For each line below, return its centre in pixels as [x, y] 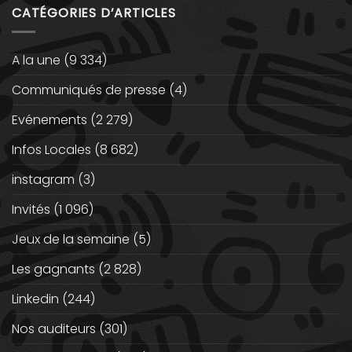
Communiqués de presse [89, 90]
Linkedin [35, 299]
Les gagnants [53, 269]
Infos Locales [51, 150]
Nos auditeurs [54, 329]
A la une [36, 60]
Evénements [49, 120]
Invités [31, 210]
